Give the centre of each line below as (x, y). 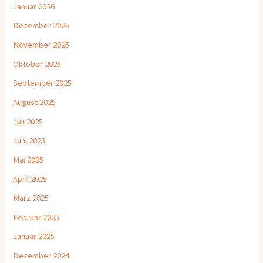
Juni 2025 (29, 141)
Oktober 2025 (37, 64)
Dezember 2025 (41, 26)
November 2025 (41, 45)
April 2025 (30, 179)
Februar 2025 (36, 217)
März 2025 (31, 198)
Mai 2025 (28, 159)
